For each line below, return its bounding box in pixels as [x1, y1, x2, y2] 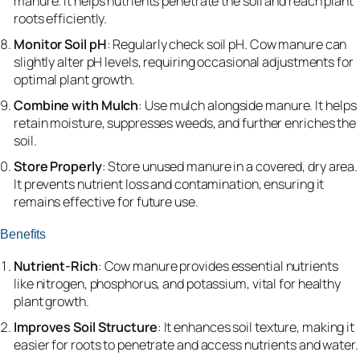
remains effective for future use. [14, 193, 198, 211]
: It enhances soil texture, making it [157, 318, 355, 337]
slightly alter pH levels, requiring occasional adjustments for [14, 53, 354, 72]
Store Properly [14, 157, 102, 176]
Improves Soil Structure [14, 318, 157, 337]
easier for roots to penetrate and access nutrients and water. [14, 336, 358, 354]
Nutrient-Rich [14, 257, 98, 276]
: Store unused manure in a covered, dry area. [101, 157, 358, 176]
